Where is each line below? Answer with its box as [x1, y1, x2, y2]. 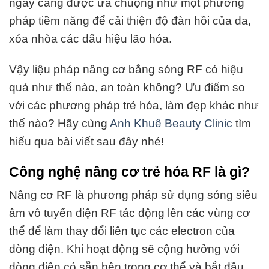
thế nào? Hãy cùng [9, 116, 110, 130]
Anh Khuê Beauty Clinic [110, 116, 232, 130]
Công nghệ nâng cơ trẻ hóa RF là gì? [9, 163, 250, 180]
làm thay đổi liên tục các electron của [41, 225, 235, 238]
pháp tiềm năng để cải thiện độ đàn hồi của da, [9, 14, 251, 27]
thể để [9, 225, 41, 238]
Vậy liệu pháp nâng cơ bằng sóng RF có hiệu [9, 62, 243, 76]
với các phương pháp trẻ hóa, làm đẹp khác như [9, 98, 259, 112]
